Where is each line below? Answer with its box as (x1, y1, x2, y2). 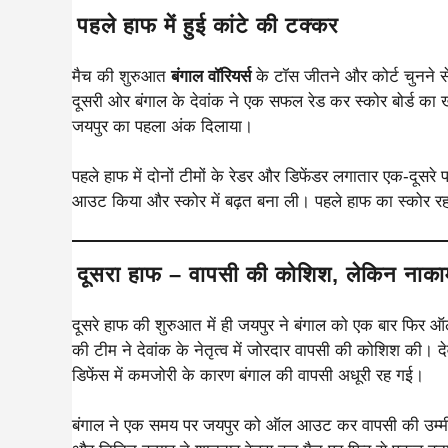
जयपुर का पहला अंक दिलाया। (72, 116, 253, 136)
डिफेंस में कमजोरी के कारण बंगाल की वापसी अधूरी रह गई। (72, 365, 424, 385)
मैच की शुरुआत (72, 66, 171, 86)
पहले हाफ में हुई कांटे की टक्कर (77, 12, 339, 38)
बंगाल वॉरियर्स (171, 66, 251, 86)
